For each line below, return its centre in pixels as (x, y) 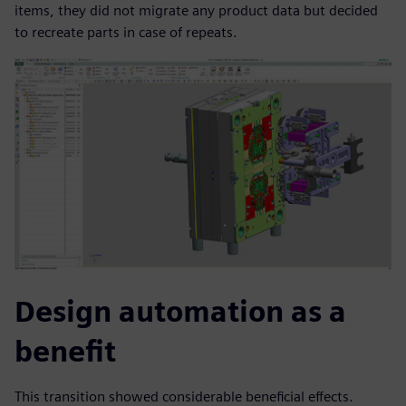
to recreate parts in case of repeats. (126, 33)
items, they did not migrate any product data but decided (196, 11)
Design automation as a (180, 312)
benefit (65, 352)
